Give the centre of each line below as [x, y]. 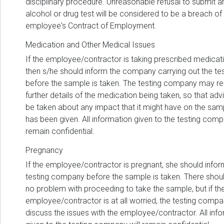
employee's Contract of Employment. [91, 26]
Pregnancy [44, 150]
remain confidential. [60, 131]
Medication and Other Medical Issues [90, 45]
